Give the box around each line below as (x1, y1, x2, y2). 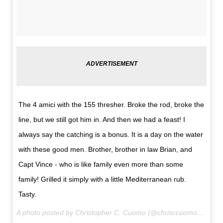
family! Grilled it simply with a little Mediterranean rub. (18, 175, 187, 184)
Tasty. (18, 190, 37, 199)
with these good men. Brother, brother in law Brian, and (18, 145, 193, 154)
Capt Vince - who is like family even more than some (18, 160, 184, 169)
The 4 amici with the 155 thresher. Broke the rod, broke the (18, 101, 205, 109)
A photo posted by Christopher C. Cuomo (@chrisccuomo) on (197, 209, 205, 217)
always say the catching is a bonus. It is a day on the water (18, 130, 204, 139)
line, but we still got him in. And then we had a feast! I (18, 115, 186, 124)
